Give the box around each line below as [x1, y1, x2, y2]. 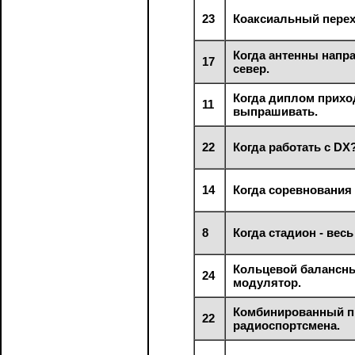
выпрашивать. [233, 104, 319, 118]
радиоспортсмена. [233, 318, 341, 332]
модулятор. [233, 275, 302, 289]
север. [233, 61, 270, 75]
